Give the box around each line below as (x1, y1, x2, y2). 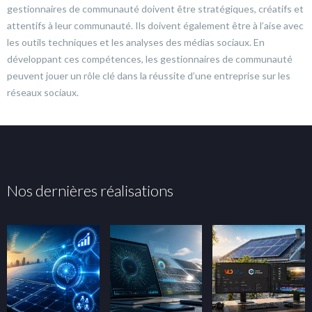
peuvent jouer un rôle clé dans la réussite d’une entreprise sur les (7, 69, 290, 81)
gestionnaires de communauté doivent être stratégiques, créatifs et (7, 2, 304, 15)
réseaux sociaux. (7, 86, 79, 98)
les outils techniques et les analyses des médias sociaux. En (7, 36, 265, 48)
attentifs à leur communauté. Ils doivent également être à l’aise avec (7, 19, 304, 31)
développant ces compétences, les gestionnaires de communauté (7, 52, 292, 65)
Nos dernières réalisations (7, 180, 173, 200)
